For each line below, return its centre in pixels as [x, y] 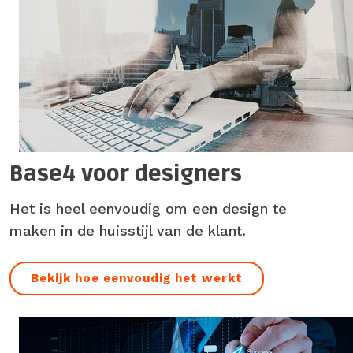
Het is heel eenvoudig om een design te [148, 208]
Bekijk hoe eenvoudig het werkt [137, 278]
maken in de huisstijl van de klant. [128, 230]
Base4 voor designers [126, 175]
